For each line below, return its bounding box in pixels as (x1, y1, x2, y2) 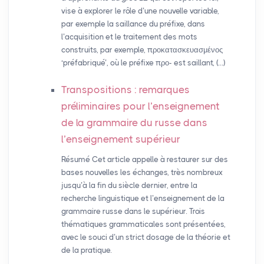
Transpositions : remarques (61, 84, 190, 96)
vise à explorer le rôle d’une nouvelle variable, (61, 6, 219, 16)
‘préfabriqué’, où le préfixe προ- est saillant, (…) (61, 58, 225, 68)
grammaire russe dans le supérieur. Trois (61, 207, 205, 216)
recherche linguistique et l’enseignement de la (61, 194, 225, 203)
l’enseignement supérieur (61, 133, 180, 146)
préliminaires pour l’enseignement (61, 100, 220, 113)
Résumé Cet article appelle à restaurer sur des (61, 155, 228, 164)
